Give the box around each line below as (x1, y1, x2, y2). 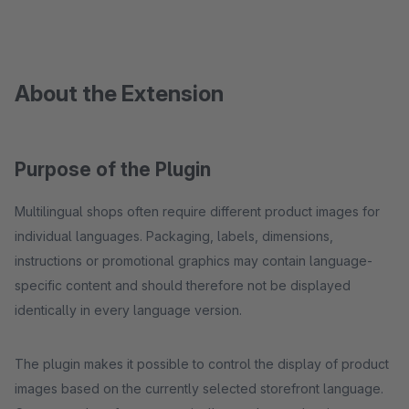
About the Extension (15, 80, 224, 107)
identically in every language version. (15, 302, 242, 318)
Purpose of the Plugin (15, 158, 211, 181)
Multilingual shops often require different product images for (15, 204, 380, 219)
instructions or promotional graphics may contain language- (15, 253, 372, 268)
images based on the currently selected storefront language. (15, 381, 383, 396)
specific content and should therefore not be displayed (15, 278, 351, 293)
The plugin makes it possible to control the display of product (15, 356, 389, 372)
